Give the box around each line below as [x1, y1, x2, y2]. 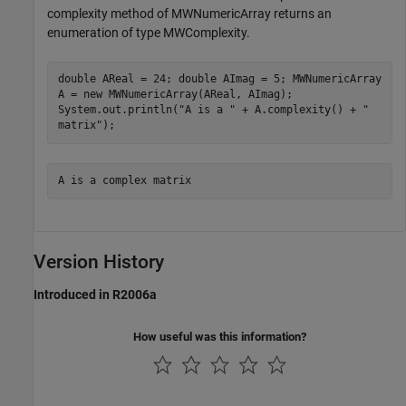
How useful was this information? [133, 329, 306, 343]
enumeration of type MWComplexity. [47, 24, 250, 40]
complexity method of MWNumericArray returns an [47, 5, 332, 21]
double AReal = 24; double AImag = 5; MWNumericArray [57, 72, 382, 86]
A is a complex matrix [57, 174, 191, 188]
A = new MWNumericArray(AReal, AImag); [57, 88, 293, 101]
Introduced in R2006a [34, 286, 157, 302]
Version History [34, 250, 164, 273]
